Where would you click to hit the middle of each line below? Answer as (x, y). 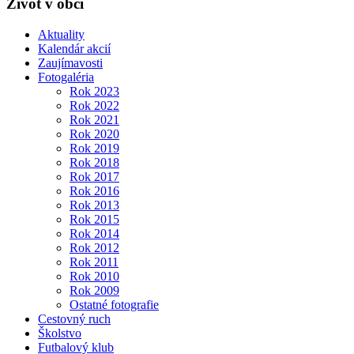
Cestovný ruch (74, 318)
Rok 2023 (94, 91)
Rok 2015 (94, 219)
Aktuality (61, 34)
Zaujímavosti (70, 62)
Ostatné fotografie (114, 304)
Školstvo (60, 333)
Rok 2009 (94, 290)
